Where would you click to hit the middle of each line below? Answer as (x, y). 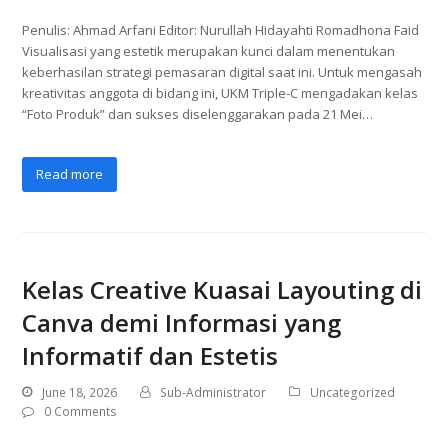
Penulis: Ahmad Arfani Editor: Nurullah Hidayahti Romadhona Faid (221, 30)
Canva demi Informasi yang (182, 323)
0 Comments (81, 412)
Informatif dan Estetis (150, 356)
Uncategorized (353, 392)
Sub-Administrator (213, 392)
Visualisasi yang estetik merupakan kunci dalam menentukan (209, 51)
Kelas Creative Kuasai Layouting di (222, 290)
